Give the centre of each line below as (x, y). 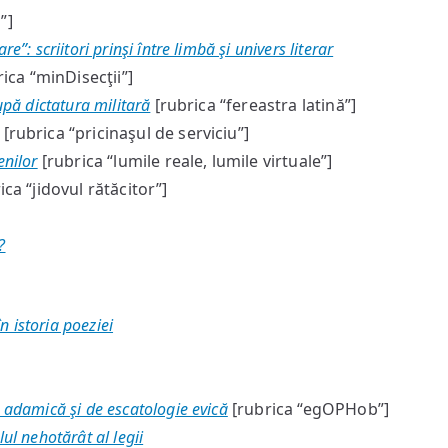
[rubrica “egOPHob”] (308, 409)
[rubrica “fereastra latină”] (253, 105)
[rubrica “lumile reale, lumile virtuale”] (185, 161)
